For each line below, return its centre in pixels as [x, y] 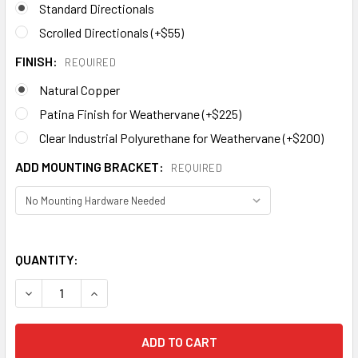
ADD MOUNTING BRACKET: [91, 166]
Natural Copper [80, 89]
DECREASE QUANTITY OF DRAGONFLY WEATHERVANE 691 [335, 292]
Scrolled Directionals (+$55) [111, 32]
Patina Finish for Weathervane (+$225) [140, 113]
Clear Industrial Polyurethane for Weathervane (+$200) [181, 137]
